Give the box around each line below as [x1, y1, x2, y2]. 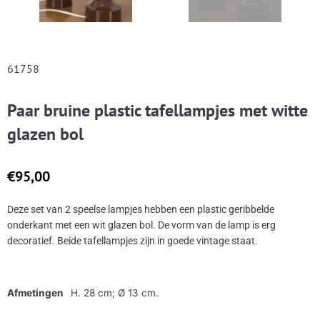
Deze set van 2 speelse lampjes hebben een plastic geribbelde [7, 203, 274, 215]
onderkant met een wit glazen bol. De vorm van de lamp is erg [7, 219, 276, 231]
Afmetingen [7, 287, 64, 299]
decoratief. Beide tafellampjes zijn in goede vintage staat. [7, 234, 258, 246]
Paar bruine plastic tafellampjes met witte [7, 99, 308, 121]
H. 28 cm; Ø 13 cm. [71, 287, 159, 299]
